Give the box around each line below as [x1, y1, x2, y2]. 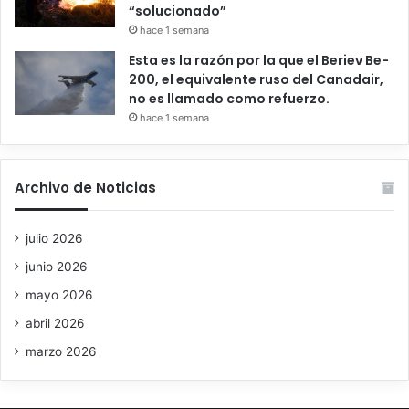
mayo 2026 [26, 288, 93, 303]
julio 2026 [26, 231, 83, 246]
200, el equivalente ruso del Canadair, [129, 70, 383, 89]
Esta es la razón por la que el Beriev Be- [129, 51, 389, 70]
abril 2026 [26, 316, 85, 331]
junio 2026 [26, 259, 88, 275]
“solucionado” [129, 2, 226, 21]
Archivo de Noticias [15, 178, 156, 198]
